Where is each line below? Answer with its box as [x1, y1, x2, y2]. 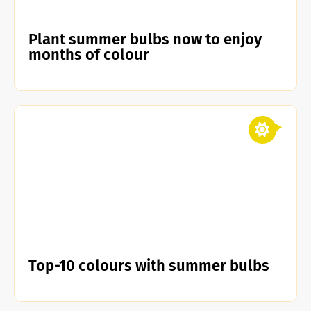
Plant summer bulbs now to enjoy [28, 30, 262, 49]
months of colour [28, 45, 149, 64]
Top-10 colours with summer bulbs [28, 256, 269, 275]
